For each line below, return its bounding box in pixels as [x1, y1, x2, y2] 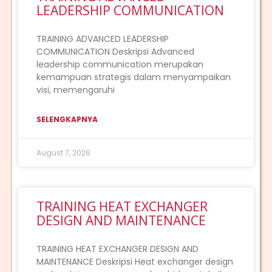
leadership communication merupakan [36, 58, 203, 70]
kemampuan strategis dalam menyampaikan [36, 70, 231, 83]
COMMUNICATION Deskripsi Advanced [36, 45, 194, 58]
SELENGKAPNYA [36, 114, 98, 124]
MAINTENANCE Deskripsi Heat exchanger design [36, 255, 233, 268]
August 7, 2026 [36, 147, 90, 158]
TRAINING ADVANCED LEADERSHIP [36, 32, 169, 45]
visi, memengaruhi [36, 83, 115, 96]
